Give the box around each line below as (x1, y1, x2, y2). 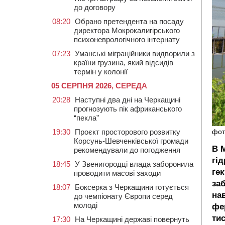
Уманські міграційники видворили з (75, 49, 195, 58)
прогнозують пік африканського (74, 104, 182, 113)
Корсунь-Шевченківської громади (74, 137, 188, 145)
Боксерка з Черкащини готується (75, 183, 189, 191)
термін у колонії (74, 67, 128, 76)
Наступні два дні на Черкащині (75, 95, 180, 104)
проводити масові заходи (74, 169, 161, 177)
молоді (74, 201, 97, 209)
